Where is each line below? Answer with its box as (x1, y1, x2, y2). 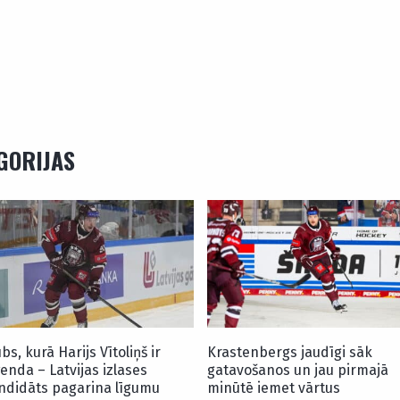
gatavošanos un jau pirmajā (206, 361, 388, 379)
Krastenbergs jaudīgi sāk (206, 343, 372, 361)
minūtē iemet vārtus (206, 379, 340, 396)
